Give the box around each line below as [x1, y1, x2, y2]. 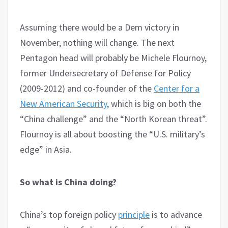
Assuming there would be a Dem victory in [20, 21, 179, 33]
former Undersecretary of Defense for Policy [20, 67, 191, 79]
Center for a [154, 82, 199, 94]
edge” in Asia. [20, 143, 72, 155]
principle [118, 208, 150, 220]
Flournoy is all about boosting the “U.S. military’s [20, 128, 205, 140]
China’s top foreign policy [20, 208, 118, 220]
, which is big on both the [107, 97, 201, 109]
